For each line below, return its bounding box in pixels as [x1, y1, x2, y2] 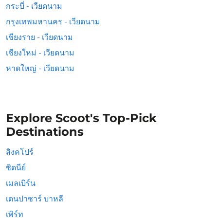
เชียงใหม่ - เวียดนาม [6, 48, 74, 57]
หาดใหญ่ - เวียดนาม [6, 64, 74, 73]
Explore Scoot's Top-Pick [6, 111, 157, 125]
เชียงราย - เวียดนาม [6, 33, 73, 42]
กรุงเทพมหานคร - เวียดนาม [6, 17, 100, 26]
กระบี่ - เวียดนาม [6, 1, 62, 11]
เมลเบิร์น [6, 179, 36, 188]
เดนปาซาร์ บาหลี [6, 194, 63, 203]
